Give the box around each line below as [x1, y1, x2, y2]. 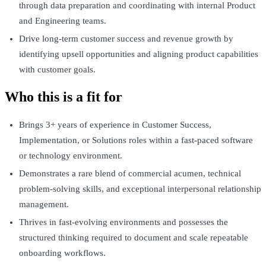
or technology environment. [19, 151, 122, 161]
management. [19, 199, 69, 210]
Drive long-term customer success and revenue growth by [19, 34, 233, 44]
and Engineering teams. [19, 16, 106, 26]
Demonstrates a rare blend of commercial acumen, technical [19, 169, 241, 179]
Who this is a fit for [5, 89, 122, 105]
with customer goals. [19, 65, 96, 75]
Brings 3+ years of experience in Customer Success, [19, 120, 211, 130]
